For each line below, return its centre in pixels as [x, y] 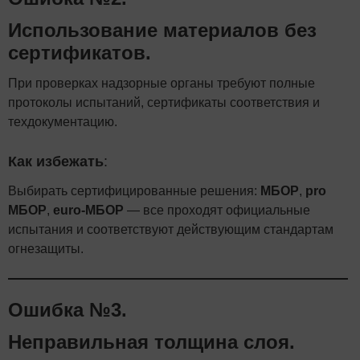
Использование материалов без [162, 30]
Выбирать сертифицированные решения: [134, 190]
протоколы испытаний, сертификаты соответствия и [164, 102]
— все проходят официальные [217, 210]
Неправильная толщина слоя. [151, 342]
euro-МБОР [88, 210]
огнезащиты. [46, 248]
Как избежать [56, 161]
